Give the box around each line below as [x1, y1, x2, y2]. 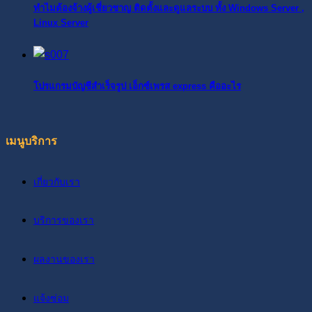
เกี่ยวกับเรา [33, 175, 80, 187]
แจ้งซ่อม [33, 292, 69, 304]
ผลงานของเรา [33, 253, 95, 265]
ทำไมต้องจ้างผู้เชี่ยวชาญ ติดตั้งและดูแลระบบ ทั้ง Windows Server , [33, 3, 304, 14]
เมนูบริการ [6, 135, 57, 148]
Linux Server [33, 17, 88, 29]
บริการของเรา [33, 214, 94, 226]
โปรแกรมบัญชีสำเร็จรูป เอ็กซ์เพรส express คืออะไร [33, 80, 241, 91]
